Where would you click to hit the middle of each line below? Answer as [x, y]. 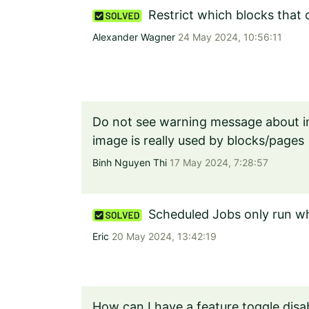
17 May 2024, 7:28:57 [218, 162]
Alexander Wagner [134, 37]
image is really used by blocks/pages [198, 140]
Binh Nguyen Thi [130, 162]
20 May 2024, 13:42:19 [163, 236]
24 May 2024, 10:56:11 [229, 37]
